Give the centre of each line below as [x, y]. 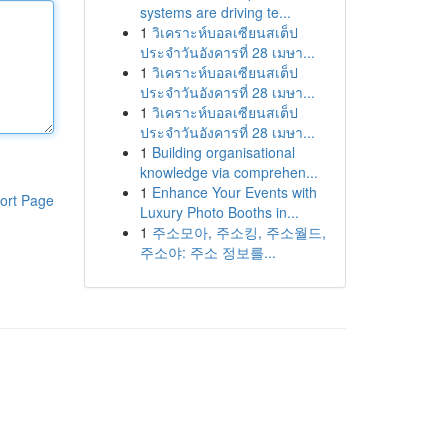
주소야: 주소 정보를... [207, 252]
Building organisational [223, 152]
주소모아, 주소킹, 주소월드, [238, 232]
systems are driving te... [215, 12]
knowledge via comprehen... [228, 172]
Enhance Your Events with [234, 192]
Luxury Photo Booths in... [219, 212]
